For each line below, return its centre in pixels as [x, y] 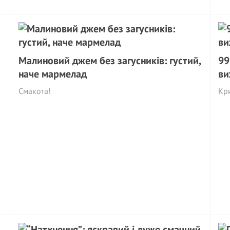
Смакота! [35, 91]
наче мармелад [53, 74]
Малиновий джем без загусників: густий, [110, 61]
